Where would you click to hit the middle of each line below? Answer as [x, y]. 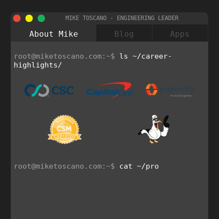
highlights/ [38, 65]
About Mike [54, 34]
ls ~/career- [146, 56]
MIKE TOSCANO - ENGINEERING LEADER [122, 18]
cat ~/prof [142, 166]
